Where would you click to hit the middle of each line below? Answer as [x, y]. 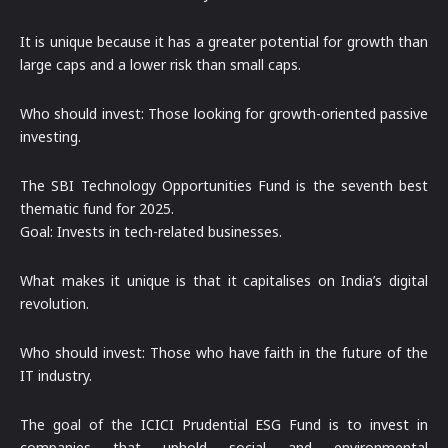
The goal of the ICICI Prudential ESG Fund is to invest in [224, 424]
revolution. [54, 303]
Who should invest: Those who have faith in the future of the [224, 352]
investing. [50, 136]
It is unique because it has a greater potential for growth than [224, 41]
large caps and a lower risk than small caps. [160, 64]
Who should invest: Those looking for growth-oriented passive [224, 113]
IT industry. [56, 375]
